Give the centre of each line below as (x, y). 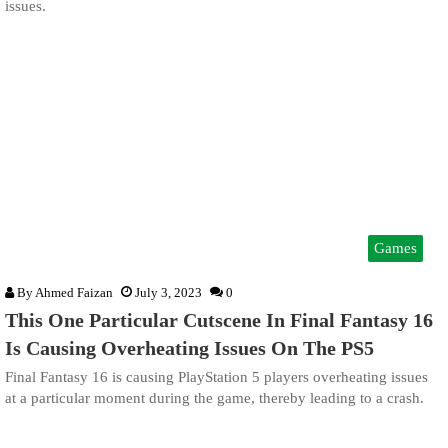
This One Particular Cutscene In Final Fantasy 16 (219, 319)
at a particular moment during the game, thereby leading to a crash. (214, 397)
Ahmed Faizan (74, 292)
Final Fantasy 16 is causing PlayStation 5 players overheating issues (216, 376)
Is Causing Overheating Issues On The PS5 (189, 347)
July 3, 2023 (168, 292)
